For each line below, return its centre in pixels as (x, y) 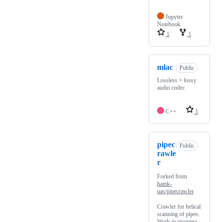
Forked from (172, 177)
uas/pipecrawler (175, 192)
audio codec (171, 88)
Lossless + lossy (177, 81)
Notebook (169, 25)
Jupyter (174, 17)
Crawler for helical (179, 207)
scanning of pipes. (178, 214)
